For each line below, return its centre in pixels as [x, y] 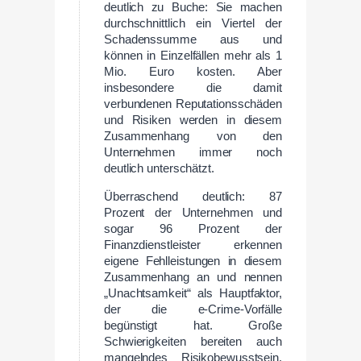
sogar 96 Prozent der [193, 229]
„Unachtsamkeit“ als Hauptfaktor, [193, 294]
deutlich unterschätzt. [159, 169]
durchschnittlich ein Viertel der [193, 24]
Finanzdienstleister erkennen [193, 245]
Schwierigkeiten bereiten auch [193, 342]
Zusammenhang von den [193, 137]
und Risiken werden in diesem [193, 120]
